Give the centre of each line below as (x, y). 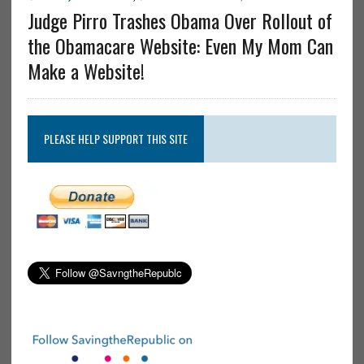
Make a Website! (86, 70)
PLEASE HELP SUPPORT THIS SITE (115, 138)
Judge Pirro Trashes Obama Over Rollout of (180, 20)
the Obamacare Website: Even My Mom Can (180, 45)
